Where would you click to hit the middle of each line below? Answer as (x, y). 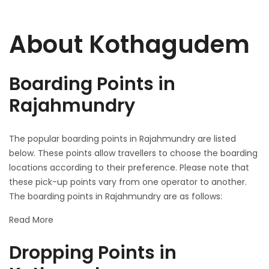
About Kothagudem (129, 44)
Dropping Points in (93, 253)
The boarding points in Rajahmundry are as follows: (116, 196)
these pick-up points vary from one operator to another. (128, 182)
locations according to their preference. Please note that (129, 168)
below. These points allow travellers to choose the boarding (133, 153)
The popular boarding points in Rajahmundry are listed (122, 139)
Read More (31, 220)
